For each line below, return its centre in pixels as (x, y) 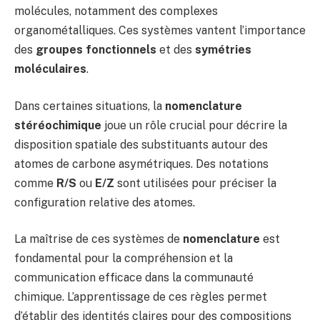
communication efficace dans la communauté (134, 278)
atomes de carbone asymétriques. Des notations (141, 164)
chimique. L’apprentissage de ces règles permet (141, 297)
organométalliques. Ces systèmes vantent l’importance (160, 31)
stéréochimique (58, 125)
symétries (223, 50)
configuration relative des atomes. (105, 202)
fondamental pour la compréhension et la (124, 259)
